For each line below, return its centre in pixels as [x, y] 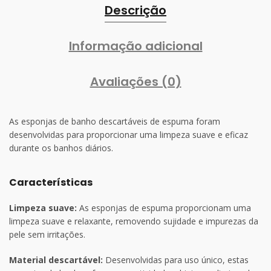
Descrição [135, 10]
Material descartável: [56, 260]
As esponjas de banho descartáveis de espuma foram [115, 121]
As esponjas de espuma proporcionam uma [164, 208]
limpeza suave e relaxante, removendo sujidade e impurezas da [134, 221]
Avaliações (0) [135, 82]
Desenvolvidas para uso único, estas [176, 260]
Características [51, 182]
